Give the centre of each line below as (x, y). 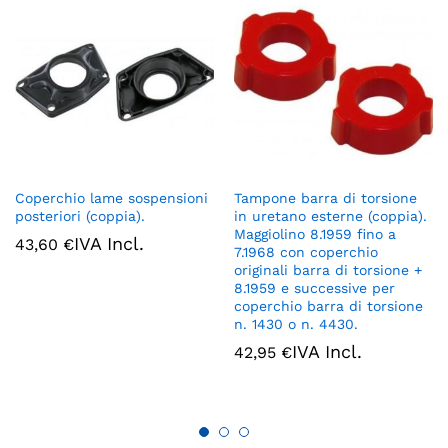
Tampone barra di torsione (325, 198)
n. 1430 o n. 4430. (296, 324)
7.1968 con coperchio (306, 252)
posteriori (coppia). (80, 216)
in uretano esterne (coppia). (330, 216)
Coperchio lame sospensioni (111, 198)
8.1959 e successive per (314, 288)
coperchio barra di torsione (328, 306)
